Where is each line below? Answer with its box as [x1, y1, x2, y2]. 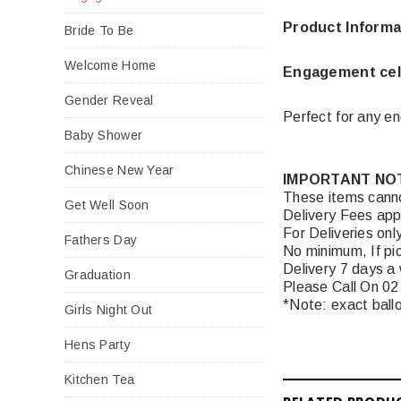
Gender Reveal [64, 92, 154, 107]
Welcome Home [64, 57, 157, 73]
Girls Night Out [64, 302, 153, 317]
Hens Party [64, 337, 131, 352]
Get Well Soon [64, 197, 149, 212]
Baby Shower [64, 127, 143, 142]
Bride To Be [64, 22, 134, 38]
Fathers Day [64, 232, 138, 247]
